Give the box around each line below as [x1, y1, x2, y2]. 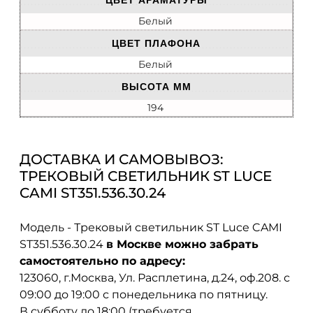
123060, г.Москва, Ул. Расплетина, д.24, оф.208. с [20, 270, 290, 284]
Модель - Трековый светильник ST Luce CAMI [20, 220, 282, 234]
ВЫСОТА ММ [121, 81, 191, 93]
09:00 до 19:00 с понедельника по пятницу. [20, 287, 268, 301]
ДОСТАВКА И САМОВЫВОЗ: [20, 151, 224, 168]
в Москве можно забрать [106, 237, 259, 251]
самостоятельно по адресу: [20, 254, 185, 268]
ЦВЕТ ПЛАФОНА [112, 38, 201, 50]
